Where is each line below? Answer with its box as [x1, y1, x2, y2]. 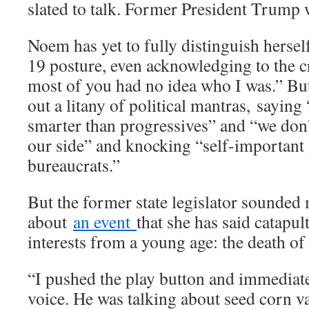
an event [73, 210, 137, 234]
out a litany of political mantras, [28, 93, 250, 117]
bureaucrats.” [28, 153, 120, 177]
